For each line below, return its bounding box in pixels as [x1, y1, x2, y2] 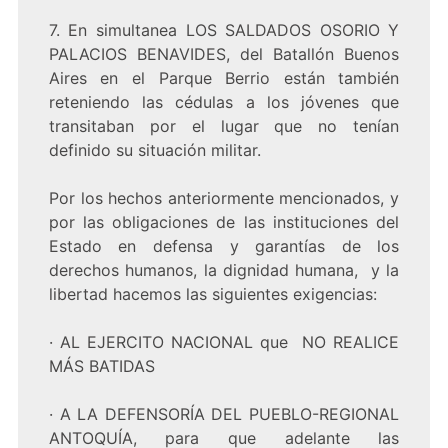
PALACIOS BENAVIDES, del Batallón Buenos [48, 44, 400, 65]
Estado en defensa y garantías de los [48, 236, 400, 257]
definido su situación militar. [48, 140, 261, 161]
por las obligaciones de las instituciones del [48, 212, 400, 233]
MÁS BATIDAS [48, 356, 155, 377]
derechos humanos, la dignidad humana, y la [48, 260, 400, 281]
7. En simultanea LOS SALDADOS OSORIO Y [48, 20, 400, 41]
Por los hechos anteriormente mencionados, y [48, 188, 400, 209]
